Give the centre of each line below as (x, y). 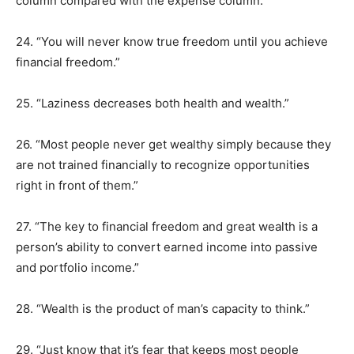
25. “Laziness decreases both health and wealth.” (153, 103)
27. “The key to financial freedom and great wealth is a (167, 226)
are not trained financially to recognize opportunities (163, 165)
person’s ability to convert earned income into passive (167, 247)
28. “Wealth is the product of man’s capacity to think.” (163, 309)
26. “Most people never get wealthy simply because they (173, 144)
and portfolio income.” (77, 267)
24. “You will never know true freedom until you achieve (172, 41)
